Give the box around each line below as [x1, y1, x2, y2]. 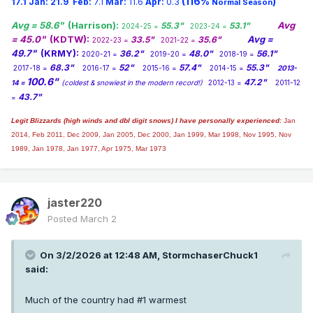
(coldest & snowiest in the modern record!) [61, 78, 203, 87]
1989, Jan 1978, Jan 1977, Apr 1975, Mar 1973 [11, 145, 166, 153]
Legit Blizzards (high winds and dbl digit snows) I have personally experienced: [11, 117, 282, 125]
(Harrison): [68, 20, 119, 31]
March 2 [80, 213, 117, 225]
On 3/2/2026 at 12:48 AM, [40, 249, 162, 261]
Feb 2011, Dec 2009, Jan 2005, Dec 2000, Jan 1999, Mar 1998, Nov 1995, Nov [32, 131, 291, 139]
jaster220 [48, 196, 102, 210]
